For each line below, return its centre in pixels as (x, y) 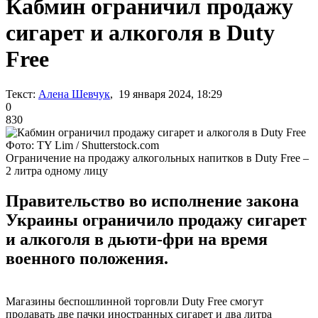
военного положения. (87, 258)
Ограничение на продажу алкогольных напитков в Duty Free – (157, 158)
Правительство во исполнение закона (152, 201)
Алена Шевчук (74, 94)
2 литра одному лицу (57, 170)
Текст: (21, 94)
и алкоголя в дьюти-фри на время (137, 239)
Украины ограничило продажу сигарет (156, 220)
